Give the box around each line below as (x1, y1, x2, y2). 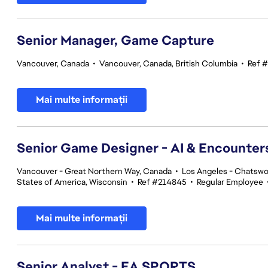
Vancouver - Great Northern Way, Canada (17, 166, 172, 176)
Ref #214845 (138, 176, 187, 187)
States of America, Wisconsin (17, 176, 127, 187)
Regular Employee (197, 176, 263, 187)
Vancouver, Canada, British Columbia (99, 58, 237, 69)
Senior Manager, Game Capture (17, 32, 214, 49)
